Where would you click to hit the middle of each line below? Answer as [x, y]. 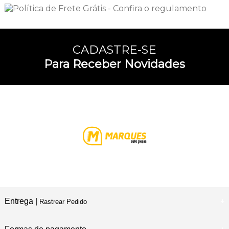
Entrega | [22, 201]
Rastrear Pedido [63, 201]
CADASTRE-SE [114, 49]
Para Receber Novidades [114, 64]
